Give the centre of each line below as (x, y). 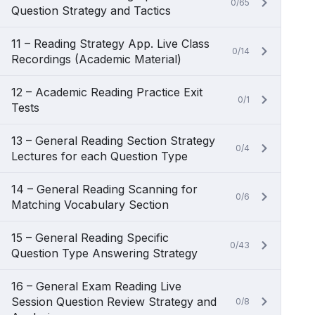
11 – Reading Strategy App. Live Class (110, 44)
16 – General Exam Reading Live (96, 286)
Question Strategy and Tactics (91, 11)
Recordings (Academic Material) (96, 59)
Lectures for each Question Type (99, 156)
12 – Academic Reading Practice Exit (107, 92)
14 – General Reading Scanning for (104, 189)
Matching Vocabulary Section (90, 205)
